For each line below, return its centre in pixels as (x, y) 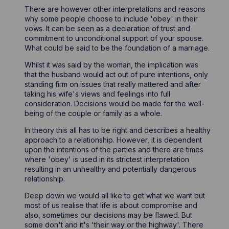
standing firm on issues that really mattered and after (113, 84)
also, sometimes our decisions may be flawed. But (109, 215)
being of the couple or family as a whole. (94, 113)
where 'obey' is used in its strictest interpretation (107, 159)
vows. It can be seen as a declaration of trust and (108, 28)
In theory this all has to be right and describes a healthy (118, 130)
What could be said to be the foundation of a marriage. (117, 48)
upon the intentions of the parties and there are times (114, 150)
